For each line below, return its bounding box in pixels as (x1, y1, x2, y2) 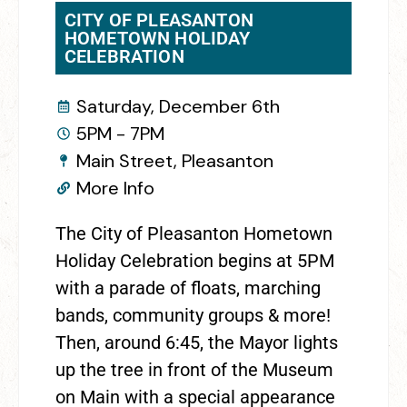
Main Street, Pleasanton (75, 148, 273, 173)
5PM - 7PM (75, 121, 164, 145)
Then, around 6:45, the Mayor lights (55, 331, 338, 353)
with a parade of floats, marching (55, 276, 321, 299)
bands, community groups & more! (55, 303, 331, 326)
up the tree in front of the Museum (55, 358, 333, 381)
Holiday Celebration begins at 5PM (55, 249, 334, 272)
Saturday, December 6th (75, 94, 280, 118)
